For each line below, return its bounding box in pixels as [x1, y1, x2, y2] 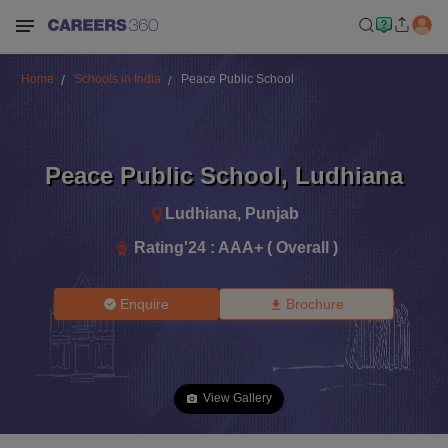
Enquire [120, 296, 170, 312]
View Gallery [203, 391, 272, 405]
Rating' [134, 238, 188, 256]
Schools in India [73, 72, 161, 86]
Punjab [245, 204, 299, 222]
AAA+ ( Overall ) [218, 238, 338, 256]
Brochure [285, 296, 344, 312]
